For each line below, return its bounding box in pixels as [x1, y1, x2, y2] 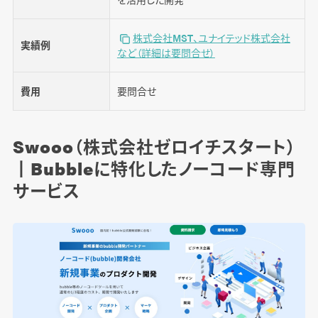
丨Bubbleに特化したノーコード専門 [12, 156, 296, 181]
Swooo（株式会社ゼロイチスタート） [12, 134, 297, 159]
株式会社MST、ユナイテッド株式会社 [132, 31, 290, 45]
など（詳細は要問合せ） [116, 45, 215, 60]
